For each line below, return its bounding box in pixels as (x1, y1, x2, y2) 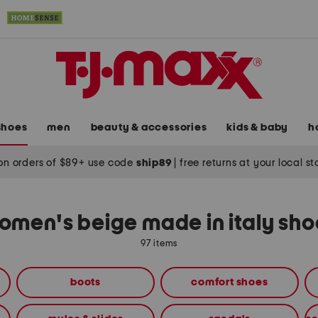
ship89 (136, 157, 175, 168)
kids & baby (226, 122, 289, 133)
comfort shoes (191, 277, 268, 288)
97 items (140, 239, 178, 249)
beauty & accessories (90, 122, 207, 133)
